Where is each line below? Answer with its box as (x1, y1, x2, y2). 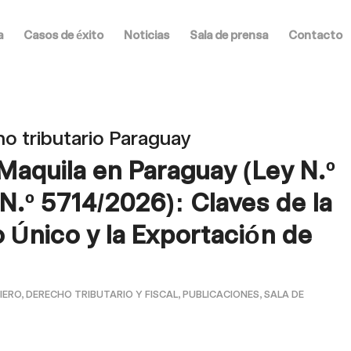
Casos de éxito (23, 28, 103, 42)
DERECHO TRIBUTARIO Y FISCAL (26, 288, 179, 300)
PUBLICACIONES (183, 288, 260, 300)
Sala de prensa (189, 28, 268, 42)
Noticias (123, 28, 169, 42)
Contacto (288, 28, 342, 42)
